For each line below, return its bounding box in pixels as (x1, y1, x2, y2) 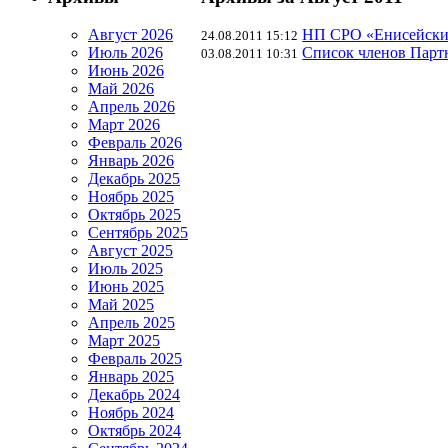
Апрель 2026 (88, 98, 175, 116)
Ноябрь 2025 (88, 188, 174, 206)
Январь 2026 (88, 152, 174, 170)
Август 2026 (88, 26, 173, 44)
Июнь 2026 (88, 62, 164, 80)
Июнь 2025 (88, 278, 164, 296)
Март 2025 (88, 332, 160, 350)
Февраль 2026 (88, 134, 182, 152)
